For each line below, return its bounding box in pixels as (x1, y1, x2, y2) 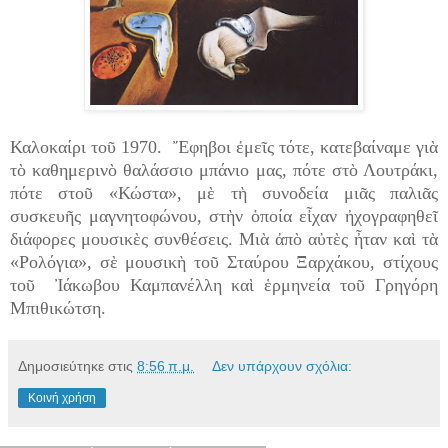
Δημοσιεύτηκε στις (18, 357, 137, 374)
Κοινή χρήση (28, 390, 96, 405)
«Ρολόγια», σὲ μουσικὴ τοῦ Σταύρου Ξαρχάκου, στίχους (10, 251, 438, 272)
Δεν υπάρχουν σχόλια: (212, 357, 353, 374)
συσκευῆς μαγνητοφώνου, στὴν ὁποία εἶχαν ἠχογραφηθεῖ (10, 205, 438, 226)
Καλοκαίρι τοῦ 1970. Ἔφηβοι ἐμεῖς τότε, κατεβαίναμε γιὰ (10, 136, 438, 157)
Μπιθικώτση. (10, 297, 111, 318)
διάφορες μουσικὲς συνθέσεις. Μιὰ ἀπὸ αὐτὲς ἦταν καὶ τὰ (10, 228, 438, 249)
